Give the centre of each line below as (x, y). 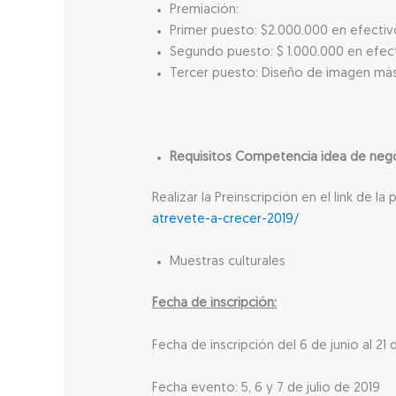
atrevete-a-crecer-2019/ (226, 220)
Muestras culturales (228, 263)
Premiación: (205, 11)
